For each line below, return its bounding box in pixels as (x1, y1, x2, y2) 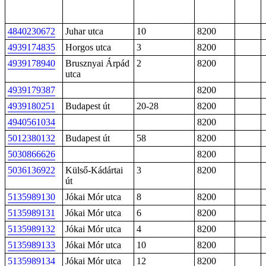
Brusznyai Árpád (65, 58, 129, 68)
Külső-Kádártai (65, 165, 123, 175)
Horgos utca (65, 42, 111, 52)
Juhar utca (65, 26, 103, 36)
